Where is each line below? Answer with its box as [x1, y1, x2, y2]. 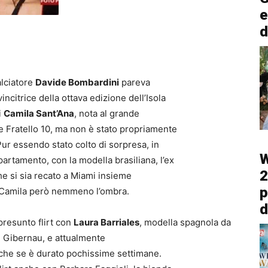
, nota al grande [74, 108, 139, 119]
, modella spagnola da [139, 217, 231, 228]
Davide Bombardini [35, 77, 119, 88]
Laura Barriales [74, 217, 139, 228]
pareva [119, 77, 150, 88]
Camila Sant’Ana [4, 108, 74, 119]
